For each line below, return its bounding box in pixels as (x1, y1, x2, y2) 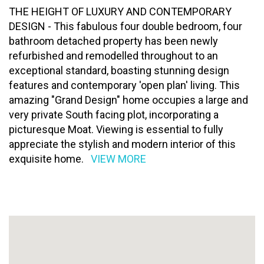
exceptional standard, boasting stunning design (9, 64, 229, 77)
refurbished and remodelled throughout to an (9, 49, 218, 62)
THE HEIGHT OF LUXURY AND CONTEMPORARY (9, 5, 232, 18)
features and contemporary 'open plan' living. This (9, 78, 240, 91)
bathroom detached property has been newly (9, 34, 218, 47)
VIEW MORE (91, 152, 146, 165)
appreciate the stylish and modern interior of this (9, 137, 236, 150)
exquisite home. (9, 152, 84, 165)
